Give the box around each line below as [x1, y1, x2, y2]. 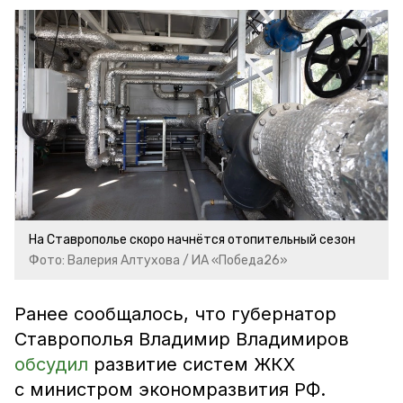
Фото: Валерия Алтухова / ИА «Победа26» [29, 253, 288, 268]
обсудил [14, 354, 88, 375]
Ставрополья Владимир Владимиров [14, 328, 349, 350]
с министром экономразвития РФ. [14, 379, 326, 400]
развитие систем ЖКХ [88, 354, 295, 375]
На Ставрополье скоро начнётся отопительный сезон [29, 232, 355, 247]
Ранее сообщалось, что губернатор [14, 303, 336, 325]
